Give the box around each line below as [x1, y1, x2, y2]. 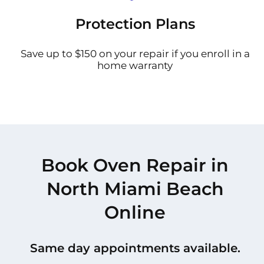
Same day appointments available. [29, 241, 240, 256]
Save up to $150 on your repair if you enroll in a [20, 48, 250, 60]
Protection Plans [75, 15, 195, 33]
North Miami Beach [46, 178, 224, 200]
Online [104, 202, 166, 224]
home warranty [97, 60, 173, 72]
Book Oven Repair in [41, 154, 229, 177]
